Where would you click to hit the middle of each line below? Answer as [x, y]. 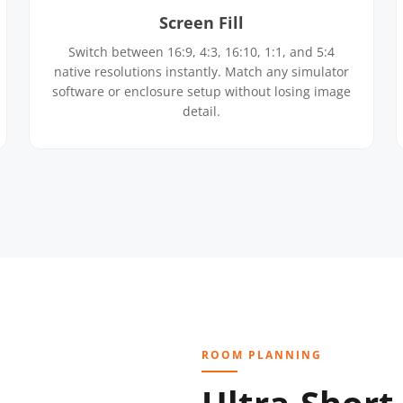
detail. [201, 111]
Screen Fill [201, 22]
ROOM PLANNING [262, 355]
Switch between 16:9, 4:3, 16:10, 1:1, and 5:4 [201, 52]
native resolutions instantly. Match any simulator [201, 72]
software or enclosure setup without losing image [201, 91]
